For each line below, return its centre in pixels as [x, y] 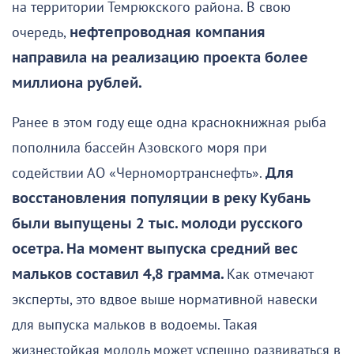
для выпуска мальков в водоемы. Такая [135, 325]
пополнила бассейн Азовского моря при [139, 148]
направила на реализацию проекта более [160, 58]
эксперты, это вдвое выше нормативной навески [165, 299]
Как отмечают [270, 274]
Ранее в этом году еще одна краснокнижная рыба [169, 122]
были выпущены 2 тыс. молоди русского [157, 224]
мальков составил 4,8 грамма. [119, 274]
